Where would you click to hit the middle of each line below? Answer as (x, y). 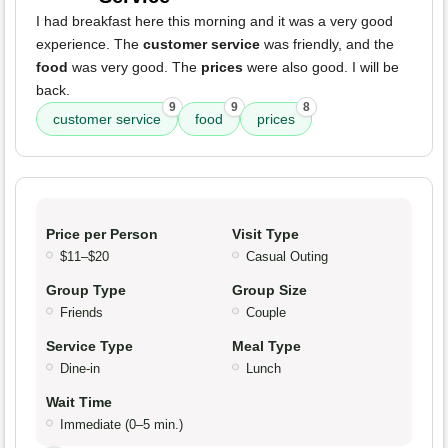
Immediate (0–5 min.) (121, 425)
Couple (266, 313)
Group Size (269, 290)
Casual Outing (287, 257)
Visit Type (265, 234)
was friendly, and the (327, 44)
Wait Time (79, 402)
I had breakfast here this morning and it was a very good (214, 21)
